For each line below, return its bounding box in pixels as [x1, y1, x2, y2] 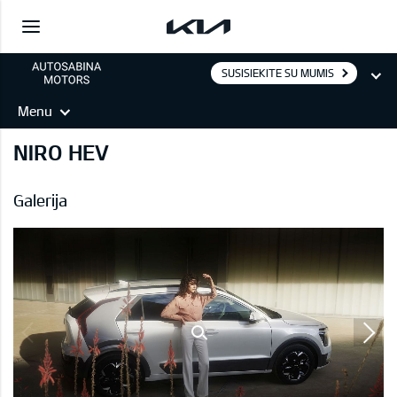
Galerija [13, 191, 67, 211]
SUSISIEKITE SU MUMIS [222, 66, 334, 79]
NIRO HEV [13, 139, 109, 165]
